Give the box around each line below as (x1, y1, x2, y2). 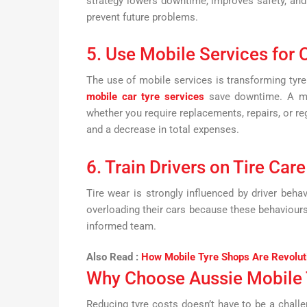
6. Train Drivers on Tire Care (86, 156, 306, 177)
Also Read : (86, 251, 138, 264)
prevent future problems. (86, 10, 198, 23)
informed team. (86, 219, 156, 232)
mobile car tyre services (86, 90, 204, 103)
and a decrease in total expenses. (86, 123, 239, 136)
